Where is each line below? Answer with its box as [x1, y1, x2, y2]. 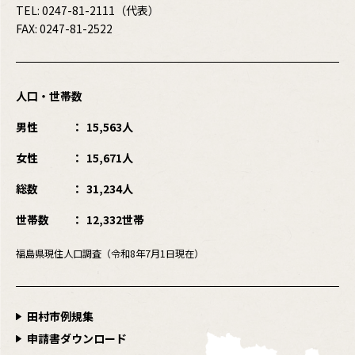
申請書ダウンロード [27, 330, 127, 346]
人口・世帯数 [16, 87, 82, 104]
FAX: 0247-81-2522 [16, 20, 113, 36]
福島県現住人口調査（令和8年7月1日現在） [16, 246, 204, 261]
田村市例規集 [27, 307, 94, 324]
